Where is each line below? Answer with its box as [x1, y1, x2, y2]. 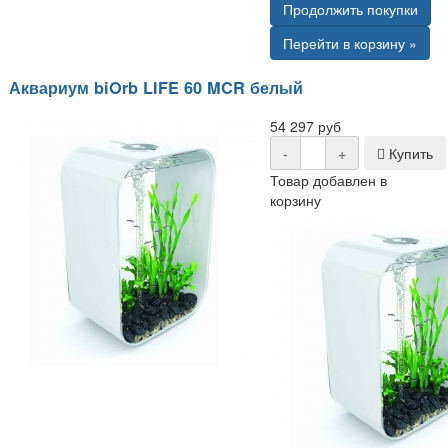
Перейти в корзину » [283, 33, 418, 53]
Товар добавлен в [270, 169, 388, 190]
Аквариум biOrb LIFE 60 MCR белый [9, 76, 303, 100]
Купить [384, 142, 433, 163]
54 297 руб [270, 115, 342, 136]
